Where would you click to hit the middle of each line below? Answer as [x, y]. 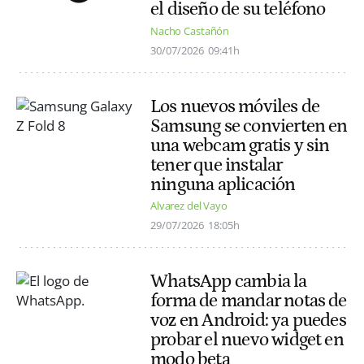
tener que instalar [217, 165]
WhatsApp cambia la [229, 281]
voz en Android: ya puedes [248, 320]
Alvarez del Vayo [189, 205]
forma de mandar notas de [249, 300]
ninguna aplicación [223, 184]
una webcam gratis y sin [240, 145]
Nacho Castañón [190, 30]
